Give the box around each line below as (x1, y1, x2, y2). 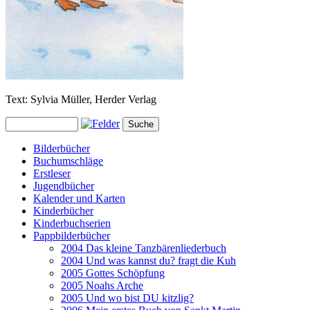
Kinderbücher (33, 205, 93, 217)
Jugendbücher (33, 180, 94, 192)
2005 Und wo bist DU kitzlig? (61, 292, 194, 304)
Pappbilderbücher (33, 230, 110, 242)
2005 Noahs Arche (61, 280, 143, 292)
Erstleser (33, 167, 71, 180)
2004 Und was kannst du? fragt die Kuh (61, 255, 236, 267)
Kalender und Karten (33, 192, 125, 205)
